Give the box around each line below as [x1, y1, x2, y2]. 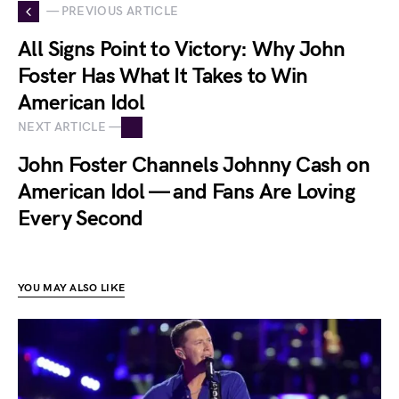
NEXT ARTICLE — [18, 119, 121, 135]
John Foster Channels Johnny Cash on [18, 151, 370, 178]
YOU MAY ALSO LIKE [18, 281, 126, 295]
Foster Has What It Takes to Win [18, 62, 308, 89]
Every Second [18, 205, 143, 232]
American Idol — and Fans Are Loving [18, 178, 354, 205]
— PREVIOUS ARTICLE [46, 4, 179, 20]
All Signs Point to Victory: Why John [18, 36, 346, 62]
